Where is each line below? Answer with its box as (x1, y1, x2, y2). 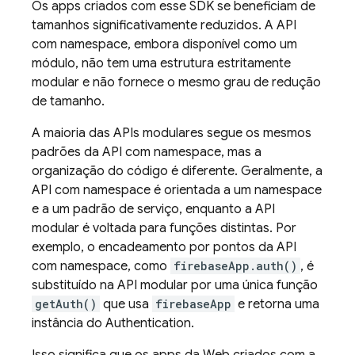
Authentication (105, 315, 191, 331)
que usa (100, 296, 152, 312)
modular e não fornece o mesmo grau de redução (32, 74, 321, 90)
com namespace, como (32, 258, 170, 274)
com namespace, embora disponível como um (32, 36, 297, 52)
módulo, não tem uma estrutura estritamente (32, 55, 291, 71)
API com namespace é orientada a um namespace (32, 182, 322, 198)
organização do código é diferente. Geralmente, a (32, 163, 323, 179)
